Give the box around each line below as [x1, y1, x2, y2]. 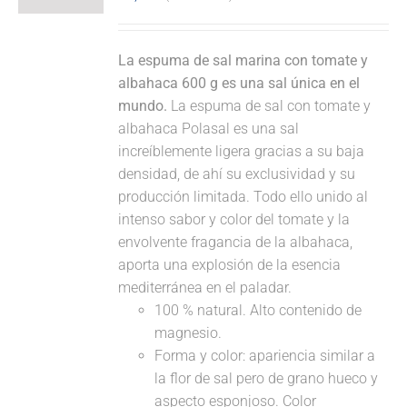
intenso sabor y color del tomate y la [118, 211, 351, 228]
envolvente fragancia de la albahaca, [118, 233, 353, 251]
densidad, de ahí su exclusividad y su [118, 165, 356, 183]
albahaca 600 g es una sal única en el [118, 74, 361, 92]
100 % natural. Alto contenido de [154, 302, 362, 319]
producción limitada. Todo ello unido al [118, 188, 369, 205]
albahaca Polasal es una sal [118, 120, 300, 137]
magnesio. [154, 324, 223, 342]
